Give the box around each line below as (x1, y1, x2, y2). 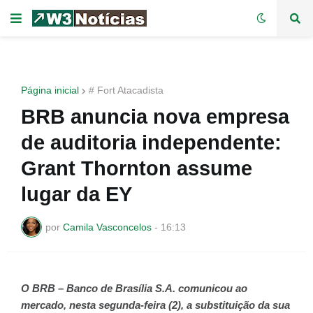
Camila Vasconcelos (63, 221, 152, 233)
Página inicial (21, 85, 79, 96)
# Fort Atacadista (89, 85, 163, 96)
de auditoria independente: (21, 131, 282, 154)
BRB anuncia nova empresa (21, 105, 289, 128)
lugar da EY (21, 183, 132, 205)
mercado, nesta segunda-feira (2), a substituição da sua (21, 299, 290, 311)
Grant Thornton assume (21, 157, 252, 180)
